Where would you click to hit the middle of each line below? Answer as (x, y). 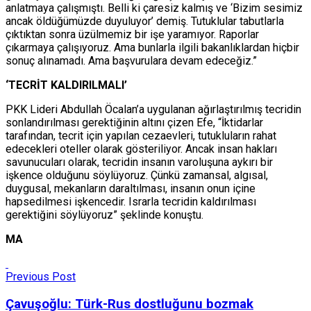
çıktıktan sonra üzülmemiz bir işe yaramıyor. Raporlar (132, 35)
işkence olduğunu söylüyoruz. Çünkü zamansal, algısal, (137, 176)
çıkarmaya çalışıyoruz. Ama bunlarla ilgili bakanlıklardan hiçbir (152, 48)
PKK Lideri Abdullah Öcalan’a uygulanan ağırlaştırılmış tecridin (153, 110)
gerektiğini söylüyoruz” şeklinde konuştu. (104, 215)
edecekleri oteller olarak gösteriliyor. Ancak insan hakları (141, 149)
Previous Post (41, 277)
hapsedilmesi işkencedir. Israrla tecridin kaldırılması (131, 202)
